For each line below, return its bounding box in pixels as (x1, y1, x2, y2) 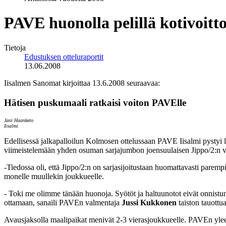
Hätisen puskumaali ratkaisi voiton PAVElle (4, 97, 186, 108)
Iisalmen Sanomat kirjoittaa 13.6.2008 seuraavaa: (4, 78, 160, 87)
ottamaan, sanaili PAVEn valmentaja (4, 198, 122, 207)
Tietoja (4, 43, 26, 52)
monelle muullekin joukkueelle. (4, 172, 104, 181)
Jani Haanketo (4, 118, 33, 124)
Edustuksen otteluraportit (24, 52, 103, 61)
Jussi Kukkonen (122, 198, 177, 207)
